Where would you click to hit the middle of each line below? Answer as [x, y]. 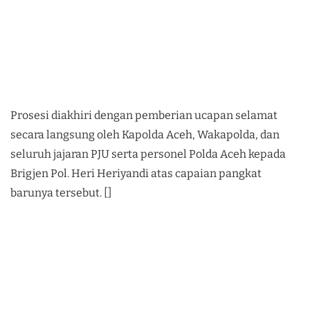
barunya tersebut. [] [61, 193]
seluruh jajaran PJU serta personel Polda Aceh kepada [148, 154]
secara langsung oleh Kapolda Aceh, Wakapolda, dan [145, 135]
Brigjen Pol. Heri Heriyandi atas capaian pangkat [136, 174]
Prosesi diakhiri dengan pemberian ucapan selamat [144, 116]
